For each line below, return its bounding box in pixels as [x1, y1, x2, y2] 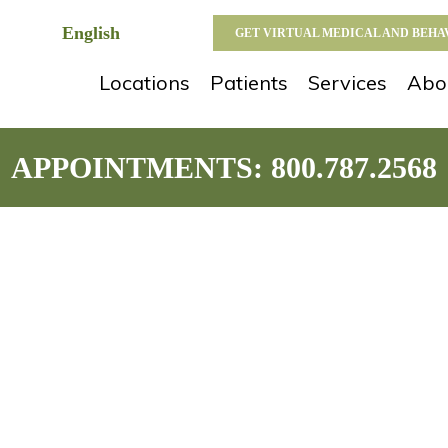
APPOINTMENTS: [11, 151, 271, 184]
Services [308, 70, 387, 95]
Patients [210, 70, 288, 95]
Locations [99, 70, 190, 95]
